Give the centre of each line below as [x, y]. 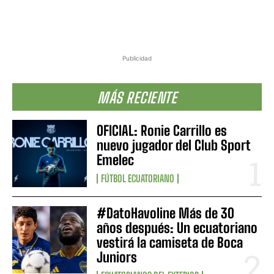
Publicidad [137, 58]
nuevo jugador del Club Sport [174, 146]
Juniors [117, 257]
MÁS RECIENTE [137, 98]
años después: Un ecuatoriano [177, 228]
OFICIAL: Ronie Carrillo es [162, 131]
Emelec [116, 160]
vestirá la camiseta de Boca [170, 243]
